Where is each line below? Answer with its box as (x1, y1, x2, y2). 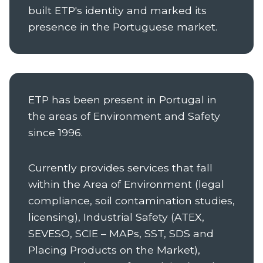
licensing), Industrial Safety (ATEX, (28, 211, 204, 223)
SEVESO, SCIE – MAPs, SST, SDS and (28, 227, 214, 240)
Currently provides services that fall (28, 161, 213, 174)
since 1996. (28, 126, 83, 139)
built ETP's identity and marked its (28, 4, 207, 16)
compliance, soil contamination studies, (28, 194, 235, 207)
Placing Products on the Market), (28, 244, 200, 256)
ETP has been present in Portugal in (28, 93, 217, 106)
